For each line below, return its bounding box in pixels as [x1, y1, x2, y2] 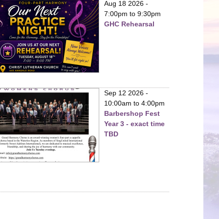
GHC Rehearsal [104, 20, 154, 28]
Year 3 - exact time [104, 119, 165, 128]
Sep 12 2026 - [104, 88, 148, 97]
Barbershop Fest [104, 109, 160, 117]
